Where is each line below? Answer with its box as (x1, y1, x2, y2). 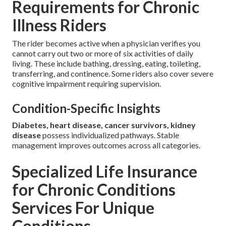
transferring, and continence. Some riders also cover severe (12, 69, 213, 79)
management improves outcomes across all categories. (12, 140, 200, 150)
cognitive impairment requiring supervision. (12, 79, 161, 89)
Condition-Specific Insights (12, 101, 160, 116)
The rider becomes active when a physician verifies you (12, 38, 200, 48)
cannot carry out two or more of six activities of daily (12, 48, 193, 59)
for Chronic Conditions (12, 180, 176, 200)
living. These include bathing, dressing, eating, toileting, (12, 59, 200, 69)
